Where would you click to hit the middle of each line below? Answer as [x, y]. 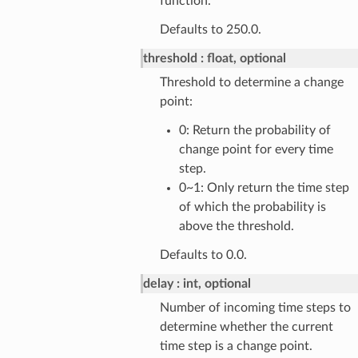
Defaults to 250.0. [210, 29]
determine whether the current [246, 326]
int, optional [217, 283]
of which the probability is [252, 207]
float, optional [246, 58]
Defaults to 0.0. [203, 255]
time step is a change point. [236, 346]
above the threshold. [236, 226]
